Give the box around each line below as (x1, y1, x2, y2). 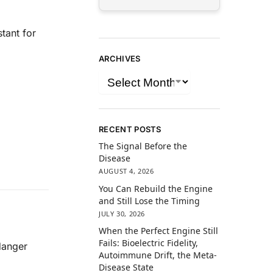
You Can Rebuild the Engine (99, 182, 213, 194)
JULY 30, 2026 (99, 208, 145, 218)
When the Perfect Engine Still (99, 224, 219, 236)
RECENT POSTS (99, 124, 161, 134)
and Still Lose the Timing (99, 194, 200, 207)
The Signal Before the (99, 140, 188, 152)
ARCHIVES (99, 53, 141, 63)
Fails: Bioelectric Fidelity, (99, 236, 199, 249)
